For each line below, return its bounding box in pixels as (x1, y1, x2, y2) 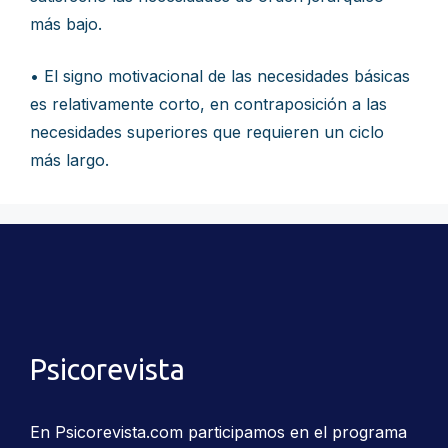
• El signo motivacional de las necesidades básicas (30, 66, 410, 86)
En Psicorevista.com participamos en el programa (30, 421, 407, 442)
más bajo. (30, 14, 102, 34)
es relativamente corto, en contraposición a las (30, 94, 387, 114)
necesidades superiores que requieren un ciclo (30, 122, 384, 142)
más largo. (30, 150, 109, 170)
